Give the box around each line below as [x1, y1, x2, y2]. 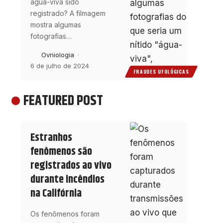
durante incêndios [30, 171, 105, 189]
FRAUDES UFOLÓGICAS [133, 67, 189, 75]
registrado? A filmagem [30, 8, 106, 17]
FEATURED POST [23, 90, 103, 111]
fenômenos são [30, 143, 92, 161]
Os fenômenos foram [30, 210, 100, 219]
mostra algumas [30, 20, 81, 29]
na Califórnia [30, 185, 82, 203]
